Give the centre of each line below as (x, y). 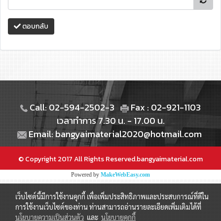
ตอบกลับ (35, 26)
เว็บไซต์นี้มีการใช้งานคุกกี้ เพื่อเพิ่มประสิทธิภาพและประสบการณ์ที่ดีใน (112, 196)
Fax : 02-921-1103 (165, 107)
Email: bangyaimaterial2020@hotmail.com (114, 134)
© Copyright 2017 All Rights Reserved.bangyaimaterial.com (110, 159)
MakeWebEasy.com (125, 175)
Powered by (86, 175)
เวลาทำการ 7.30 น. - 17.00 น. (110, 121)
